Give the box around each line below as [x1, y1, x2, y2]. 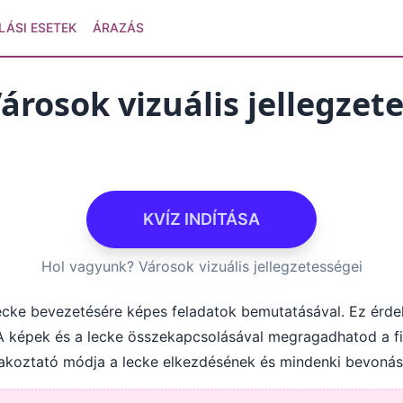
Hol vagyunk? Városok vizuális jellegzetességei [40, 257, 363, 275]
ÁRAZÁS [92, 20, 144, 35]
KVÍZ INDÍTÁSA [143, 210, 260, 228]
